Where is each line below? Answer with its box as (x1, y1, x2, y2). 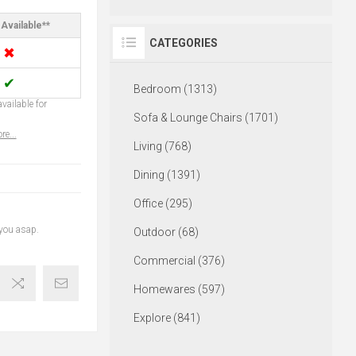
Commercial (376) (133, 254, 225, 268)
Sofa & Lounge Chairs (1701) (133, 111, 278, 125)
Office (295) (133, 197, 192, 211)
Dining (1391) (133, 168, 200, 182)
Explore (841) (133, 311, 200, 325)
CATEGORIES (149, 37, 218, 50)
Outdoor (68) (133, 226, 199, 239)
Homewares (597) (133, 283, 225, 296)
